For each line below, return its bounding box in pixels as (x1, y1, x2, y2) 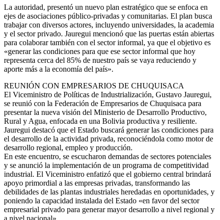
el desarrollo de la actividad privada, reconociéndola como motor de (4, 135, 213, 143)
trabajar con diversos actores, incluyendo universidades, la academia (4, 21, 214, 29)
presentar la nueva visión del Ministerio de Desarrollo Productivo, (4, 108, 207, 117)
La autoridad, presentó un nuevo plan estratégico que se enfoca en (4, 3, 208, 12)
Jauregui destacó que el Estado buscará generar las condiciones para (4, 126, 214, 135)
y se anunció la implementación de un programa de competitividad (4, 161, 209, 170)
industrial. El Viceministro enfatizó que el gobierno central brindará (4, 170, 211, 179)
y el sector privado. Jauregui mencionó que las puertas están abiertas (4, 29, 214, 38)
